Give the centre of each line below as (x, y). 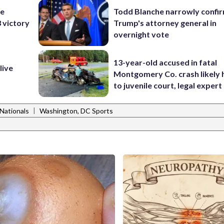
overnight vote (141, 34)
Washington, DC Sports (76, 111)
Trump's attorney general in (165, 23)
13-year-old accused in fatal (165, 62)
